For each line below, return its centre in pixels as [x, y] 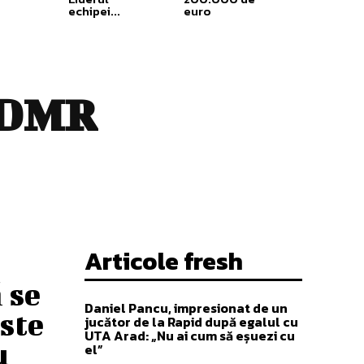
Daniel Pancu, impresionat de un [186, 308]
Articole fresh [164, 261]
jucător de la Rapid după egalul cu [191, 321]
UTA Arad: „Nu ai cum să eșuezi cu [190, 335]
